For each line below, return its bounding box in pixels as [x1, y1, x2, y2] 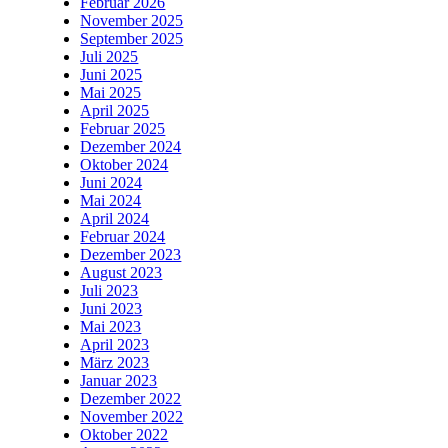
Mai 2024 [80, 192, 142, 210]
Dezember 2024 [80, 138, 182, 156]
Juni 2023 [80, 300, 143, 318]
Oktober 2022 [80, 426, 169, 444]
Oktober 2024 [80, 156, 169, 174]
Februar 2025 [80, 120, 166, 138]
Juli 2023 [80, 282, 139, 300]
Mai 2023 [80, 318, 142, 336]
